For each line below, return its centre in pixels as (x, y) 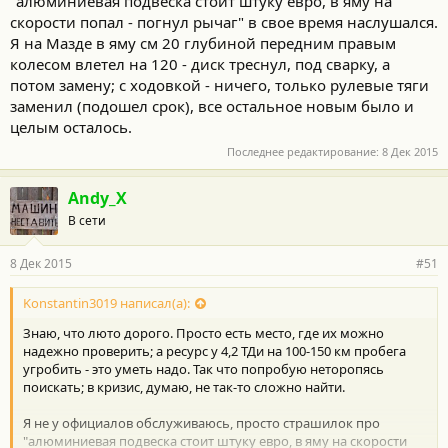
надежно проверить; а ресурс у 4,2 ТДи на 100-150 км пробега (214, 351)
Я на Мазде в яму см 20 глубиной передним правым (203, 43)
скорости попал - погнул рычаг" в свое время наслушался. (224, 22)
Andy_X (97, 197)
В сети (87, 220)
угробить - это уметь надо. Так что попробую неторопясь (203, 369)
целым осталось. (71, 127)
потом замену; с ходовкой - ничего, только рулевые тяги (219, 85)
